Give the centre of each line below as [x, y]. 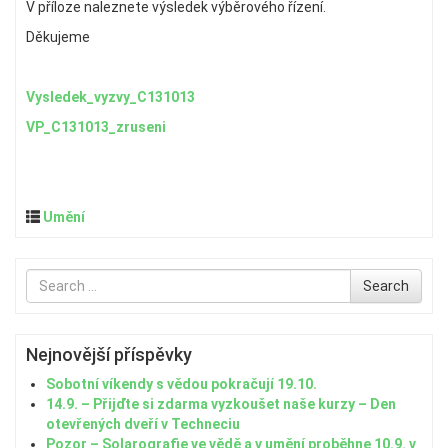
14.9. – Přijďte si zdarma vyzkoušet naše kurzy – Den [221, 404]
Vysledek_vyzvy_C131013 [110, 97]
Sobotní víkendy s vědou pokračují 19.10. [181, 384]
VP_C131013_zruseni [96, 127]
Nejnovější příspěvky [109, 354]
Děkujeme [58, 37]
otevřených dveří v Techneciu [143, 424]
